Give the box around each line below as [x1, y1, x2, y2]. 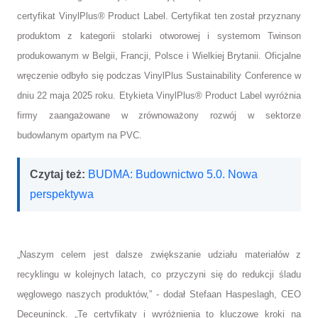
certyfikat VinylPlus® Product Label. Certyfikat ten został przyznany [17, 10, 301, 21]
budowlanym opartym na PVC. [17, 129, 142, 141]
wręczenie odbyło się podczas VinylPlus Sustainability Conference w [17, 70, 301, 81]
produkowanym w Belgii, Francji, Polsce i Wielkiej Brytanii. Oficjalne [17, 50, 301, 61]
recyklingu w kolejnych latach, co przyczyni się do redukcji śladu [17, 268, 301, 280]
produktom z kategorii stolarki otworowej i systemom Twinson [17, 30, 301, 41]
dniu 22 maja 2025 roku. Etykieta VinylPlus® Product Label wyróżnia [17, 89, 301, 101]
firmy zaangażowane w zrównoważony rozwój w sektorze [17, 109, 301, 121]
